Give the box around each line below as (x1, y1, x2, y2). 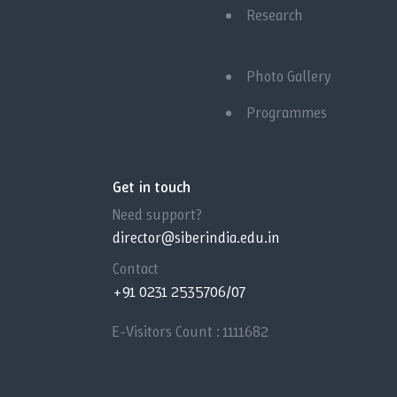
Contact (113, 258, 159, 278)
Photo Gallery (247, 66, 331, 86)
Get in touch (113, 175, 191, 198)
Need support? (113, 204, 202, 224)
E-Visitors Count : (113, 321, 223, 341)
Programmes (247, 102, 327, 122)
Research (247, 4, 303, 25)
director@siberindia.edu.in (113, 227, 280, 247)
